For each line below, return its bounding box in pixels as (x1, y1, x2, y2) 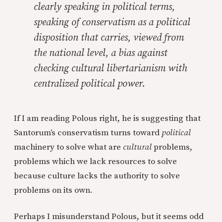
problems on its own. (14, 185, 93, 196)
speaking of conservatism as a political (34, 16, 190, 29)
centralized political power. (34, 78, 145, 90)
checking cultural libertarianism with (34, 62, 187, 75)
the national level (34, 47, 106, 59)
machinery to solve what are (14, 142, 123, 153)
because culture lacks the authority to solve (14, 170, 180, 181)
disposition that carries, (34, 32, 133, 44)
